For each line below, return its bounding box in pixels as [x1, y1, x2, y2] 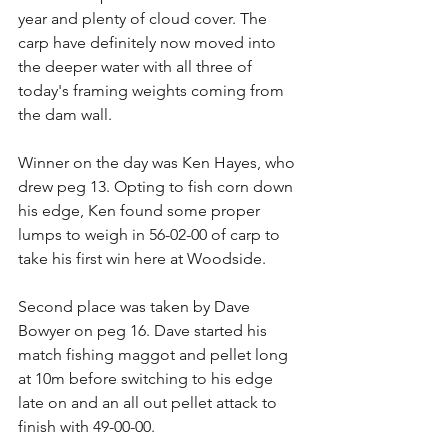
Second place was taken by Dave [18, 297, 254, 316]
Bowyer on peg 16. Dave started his [18, 321, 271, 340]
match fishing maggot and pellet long [18, 345, 292, 364]
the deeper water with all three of [18, 57, 256, 76]
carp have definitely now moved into [18, 33, 280, 52]
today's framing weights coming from [18, 81, 288, 100]
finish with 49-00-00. [18, 417, 155, 436]
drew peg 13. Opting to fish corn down [18, 177, 297, 196]
